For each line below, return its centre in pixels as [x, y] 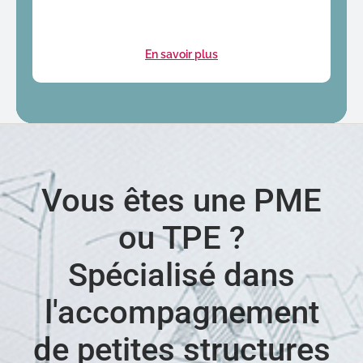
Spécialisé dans [181, 275]
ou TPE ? [181, 237]
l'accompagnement [181, 312]
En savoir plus [181, 54]
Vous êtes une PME [181, 200]
